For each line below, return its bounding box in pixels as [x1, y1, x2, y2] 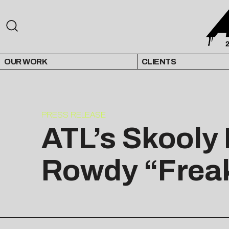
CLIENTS [141, 57, 176, 66]
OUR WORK [4, 57, 47, 66]
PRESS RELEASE [41, 110, 106, 120]
